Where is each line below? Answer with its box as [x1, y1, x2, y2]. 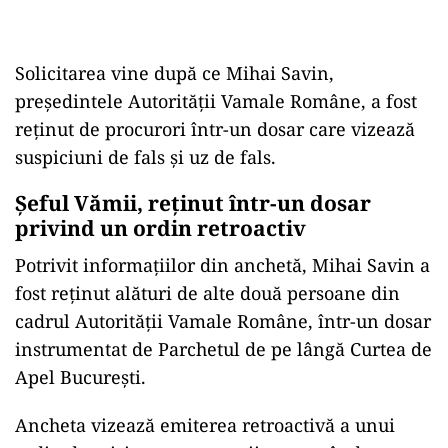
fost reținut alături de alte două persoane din [15, 281, 400, 305]
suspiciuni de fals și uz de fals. [15, 145, 276, 169]
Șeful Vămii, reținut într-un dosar [15, 189, 371, 217]
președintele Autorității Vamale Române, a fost [15, 89, 417, 113]
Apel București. [15, 365, 146, 389]
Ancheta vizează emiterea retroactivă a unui [15, 413, 395, 437]
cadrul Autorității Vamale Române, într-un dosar [15, 309, 431, 333]
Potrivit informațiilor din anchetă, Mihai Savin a [15, 253, 430, 277]
